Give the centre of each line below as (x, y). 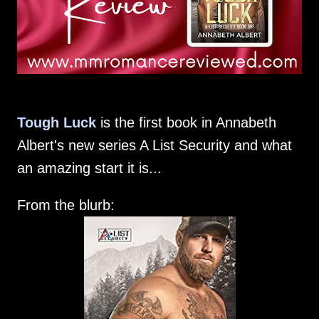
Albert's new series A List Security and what (155, 145)
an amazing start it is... (89, 168)
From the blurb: (66, 205)
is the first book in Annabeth (186, 122)
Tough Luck (57, 122)
